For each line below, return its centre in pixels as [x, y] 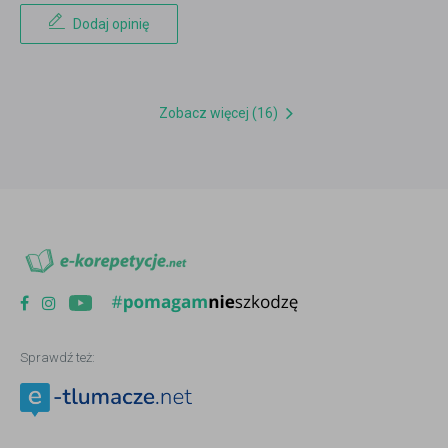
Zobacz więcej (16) [218, 113]
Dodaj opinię [111, 24]
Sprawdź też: [57, 357]
